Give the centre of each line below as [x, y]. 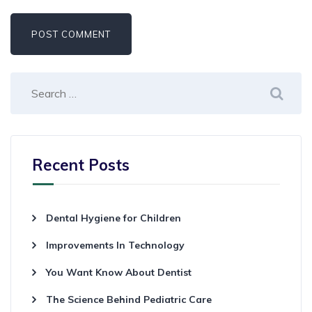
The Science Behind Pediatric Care [129, 299]
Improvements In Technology [115, 245]
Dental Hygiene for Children [114, 218]
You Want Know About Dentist [119, 272]
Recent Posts [81, 165]
